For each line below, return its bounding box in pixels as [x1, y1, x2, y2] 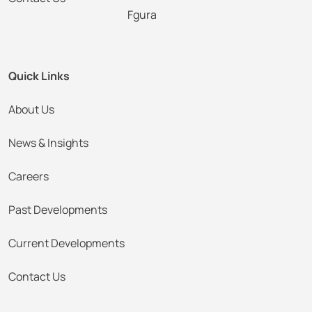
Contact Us [8, 269, 65, 285]
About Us [8, 102, 54, 118]
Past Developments [8, 202, 107, 218]
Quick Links [8, 68, 70, 84]
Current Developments [8, 235, 125, 251]
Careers [8, 169, 49, 185]
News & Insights [8, 135, 88, 151]
